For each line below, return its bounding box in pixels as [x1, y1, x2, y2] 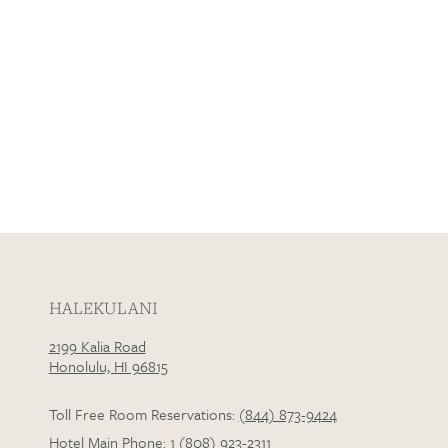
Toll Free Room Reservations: [48, 402, 239, 425]
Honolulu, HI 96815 [48, 354, 168, 377]
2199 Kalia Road [48, 334, 146, 357]
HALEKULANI [48, 295, 158, 319]
